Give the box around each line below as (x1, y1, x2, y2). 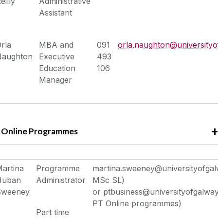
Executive (39, 51, 75, 61)
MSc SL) (92, 175, 125, 185)
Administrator (36, 175, 86, 185)
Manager (39, 74, 73, 85)
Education (39, 63, 76, 73)
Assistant (39, 7, 73, 18)
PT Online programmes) (92, 199, 182, 209)
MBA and (39, 39, 74, 50)
